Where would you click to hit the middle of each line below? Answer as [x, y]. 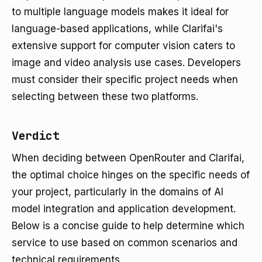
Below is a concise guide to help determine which [128, 226]
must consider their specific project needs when [125, 80]
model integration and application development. [124, 209]
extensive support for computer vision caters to [123, 46]
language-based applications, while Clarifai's [117, 29]
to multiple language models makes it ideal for [120, 12]
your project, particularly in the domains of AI [118, 192]
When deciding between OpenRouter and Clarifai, [128, 158]
